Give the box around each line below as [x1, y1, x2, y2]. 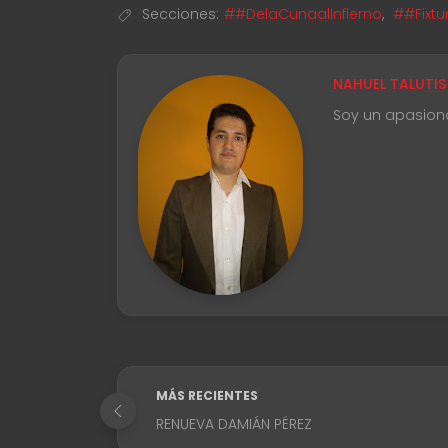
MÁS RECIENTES [156, 387, 258, 405]
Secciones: [142, 4, 219, 25]
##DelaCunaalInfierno [224, 4, 382, 25]
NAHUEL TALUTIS [333, 74, 446, 95]
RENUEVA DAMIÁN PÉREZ [156, 414, 312, 435]
